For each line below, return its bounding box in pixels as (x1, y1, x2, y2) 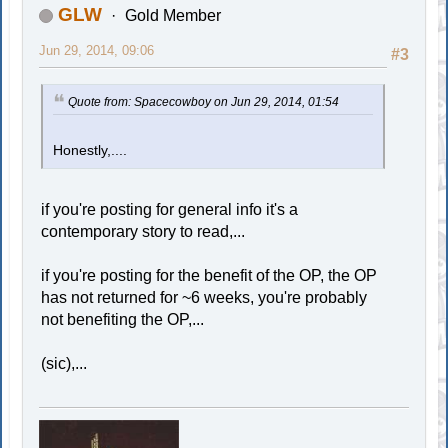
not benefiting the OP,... (41, 310, 205, 328)
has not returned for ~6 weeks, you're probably (41, 288, 368, 306)
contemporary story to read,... (41, 222, 246, 240)
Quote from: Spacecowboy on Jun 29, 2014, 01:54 (68, 94, 340, 109)
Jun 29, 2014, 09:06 (39, 42, 155, 58)
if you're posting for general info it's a (41, 200, 299, 218)
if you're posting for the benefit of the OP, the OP (41, 266, 378, 284)
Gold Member (124, 6, 221, 24)
